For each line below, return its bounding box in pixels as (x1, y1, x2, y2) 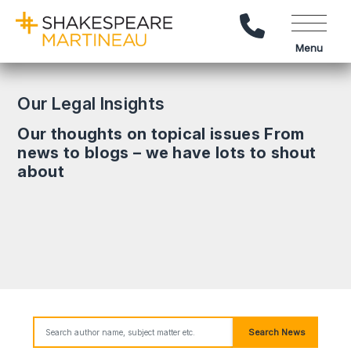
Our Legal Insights (17, 93, 165, 114)
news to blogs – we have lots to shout (17, 143, 317, 162)
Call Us (264, 13, 301, 26)
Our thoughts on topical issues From (17, 125, 305, 143)
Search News (248, 326, 306, 338)
